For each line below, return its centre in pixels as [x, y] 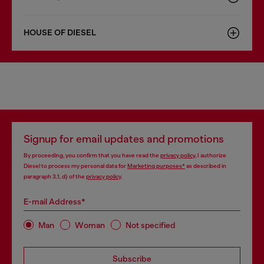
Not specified [151, 225]
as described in [206, 166]
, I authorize [211, 155]
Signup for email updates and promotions [124, 139]
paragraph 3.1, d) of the [55, 176]
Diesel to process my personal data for [75, 166]
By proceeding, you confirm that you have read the [92, 155]
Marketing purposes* [156, 166]
